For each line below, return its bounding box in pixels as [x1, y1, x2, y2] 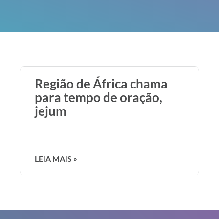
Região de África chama [35, 75, 168, 91]
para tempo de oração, [35, 89, 162, 105]
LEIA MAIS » [35, 153, 77, 163]
